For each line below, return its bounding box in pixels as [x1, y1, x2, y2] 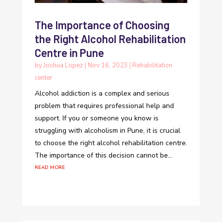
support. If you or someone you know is [34, 113, 159, 123]
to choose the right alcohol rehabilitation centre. [34, 138, 187, 148]
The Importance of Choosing [34, 18, 169, 31]
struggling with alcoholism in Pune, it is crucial [34, 125, 180, 135]
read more [34, 162, 65, 171]
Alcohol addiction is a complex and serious [34, 88, 169, 98]
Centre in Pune [34, 46, 104, 59]
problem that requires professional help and [34, 101, 174, 111]
